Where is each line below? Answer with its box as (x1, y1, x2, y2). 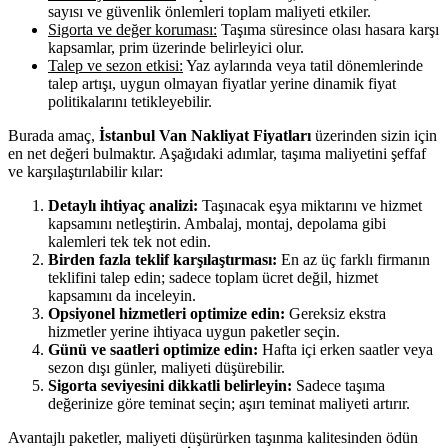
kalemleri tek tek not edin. (48, 232, 211, 250)
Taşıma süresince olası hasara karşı (217, 20, 439, 38)
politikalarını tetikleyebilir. (48, 92, 212, 110)
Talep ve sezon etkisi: (48, 56, 183, 74)
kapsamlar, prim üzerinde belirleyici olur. (48, 38, 304, 56)
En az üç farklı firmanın (277, 250, 430, 268)
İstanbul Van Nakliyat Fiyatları (99, 126, 311, 144)
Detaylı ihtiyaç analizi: (48, 196, 198, 214)
